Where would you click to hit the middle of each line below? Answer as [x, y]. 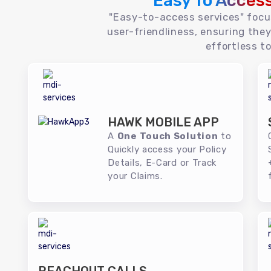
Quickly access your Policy [167, 149]
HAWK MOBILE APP [164, 122]
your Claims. [135, 176]
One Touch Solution [168, 136]
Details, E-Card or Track [162, 163]
